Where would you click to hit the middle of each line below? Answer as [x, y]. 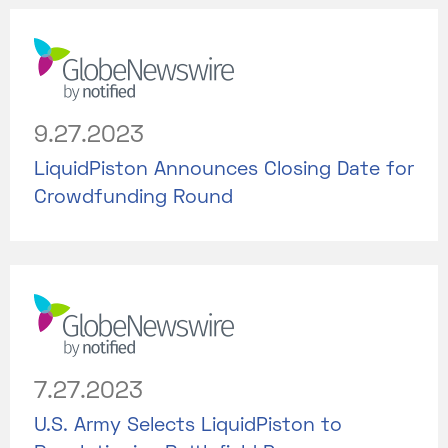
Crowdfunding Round [133, 197]
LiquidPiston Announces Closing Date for [224, 169]
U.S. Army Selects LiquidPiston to [188, 425]
